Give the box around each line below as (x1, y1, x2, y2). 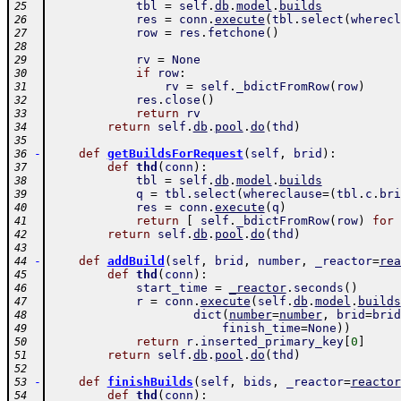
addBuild (107, 254, 165, 268)
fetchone (207, 26, 265, 39)
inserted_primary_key (200, 335, 344, 348)
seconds (293, 281, 344, 294)
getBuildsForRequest (107, 147, 243, 160)
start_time (135, 281, 208, 294)
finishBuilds (107, 375, 193, 388)
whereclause (243, 187, 322, 200)
